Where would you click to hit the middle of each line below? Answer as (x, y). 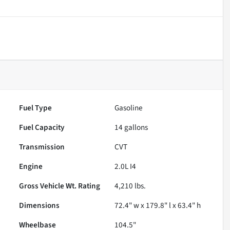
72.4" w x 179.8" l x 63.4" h (158, 205)
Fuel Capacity (42, 127)
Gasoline (129, 108)
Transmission (42, 147)
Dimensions (40, 205)
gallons (136, 127)
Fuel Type (36, 108)
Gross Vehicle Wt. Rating (60, 186)
